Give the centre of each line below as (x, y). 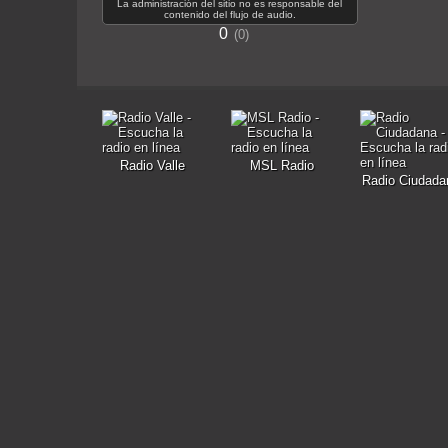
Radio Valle (152, 165)
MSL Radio (281, 165)
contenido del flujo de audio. (229, 14)
